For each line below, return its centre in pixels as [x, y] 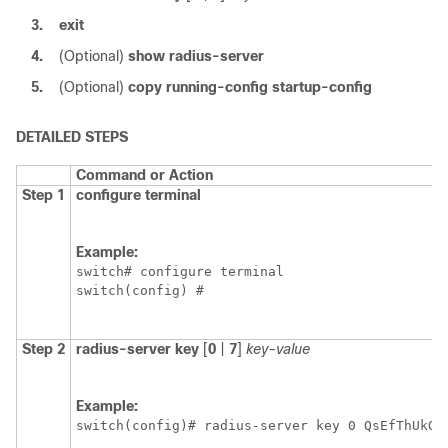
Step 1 [43, 195]
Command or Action [144, 175]
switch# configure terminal [180, 272]
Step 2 [43, 349]
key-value [278, 349]
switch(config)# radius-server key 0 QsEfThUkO [256, 426]
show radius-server [196, 56]
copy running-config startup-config [250, 87]
